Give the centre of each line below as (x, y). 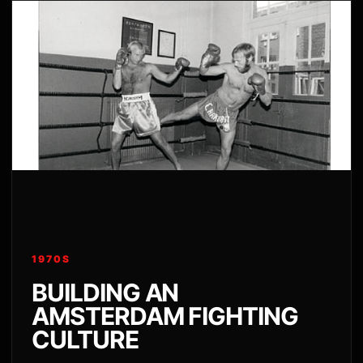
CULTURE (85, 340)
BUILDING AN (105, 293)
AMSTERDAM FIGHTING (165, 316)
